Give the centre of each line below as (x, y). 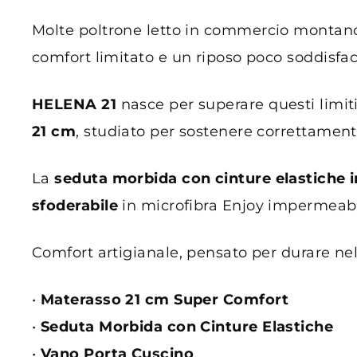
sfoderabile (75, 205)
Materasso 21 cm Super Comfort (164, 299)
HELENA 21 (75, 104)
